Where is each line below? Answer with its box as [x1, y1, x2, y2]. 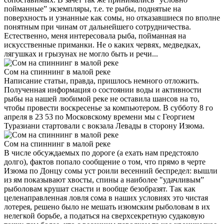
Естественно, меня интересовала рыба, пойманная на [4, 31, 186, 40]
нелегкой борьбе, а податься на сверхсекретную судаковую [4, 211, 204, 220]
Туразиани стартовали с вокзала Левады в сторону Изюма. [4, 121, 204, 130]
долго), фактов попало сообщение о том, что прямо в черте [4, 157, 205, 166]
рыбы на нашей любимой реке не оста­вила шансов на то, [4, 94, 199, 103]
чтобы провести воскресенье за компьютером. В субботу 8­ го [4, 103, 213, 112]
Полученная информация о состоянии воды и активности [4, 85, 201, 94]
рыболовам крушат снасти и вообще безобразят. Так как [4, 184, 195, 193]
